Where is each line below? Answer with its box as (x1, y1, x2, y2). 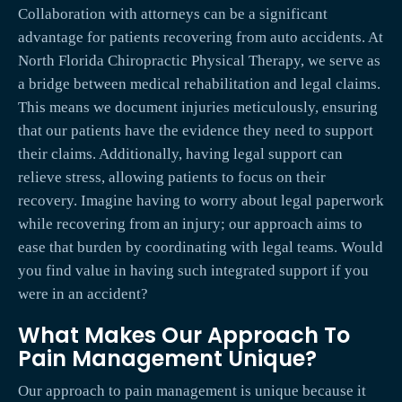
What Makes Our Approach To (18, 320, 350, 351)
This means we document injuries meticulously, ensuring (18, 99, 378, 117)
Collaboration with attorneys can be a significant (18, 5, 328, 23)
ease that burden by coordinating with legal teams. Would (18, 239, 383, 257)
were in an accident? (18, 285, 148, 303)
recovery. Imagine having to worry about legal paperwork (18, 192, 384, 210)
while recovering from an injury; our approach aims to (18, 215, 363, 233)
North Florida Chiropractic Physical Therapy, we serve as (18, 52, 380, 70)
